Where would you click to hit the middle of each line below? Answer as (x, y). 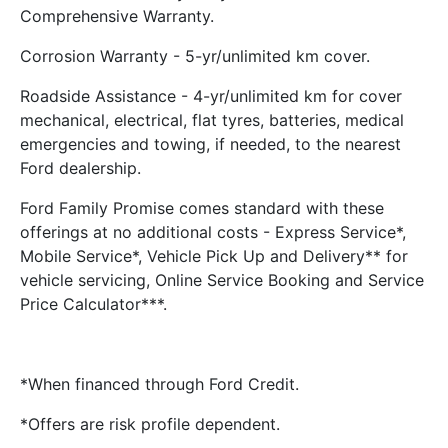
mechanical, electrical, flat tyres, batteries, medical (212, 120)
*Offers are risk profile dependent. (150, 424)
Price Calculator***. (93, 304)
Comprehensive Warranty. (117, 16)
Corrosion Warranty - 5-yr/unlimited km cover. (195, 56)
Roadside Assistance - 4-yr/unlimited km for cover (211, 96)
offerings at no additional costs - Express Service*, (213, 232)
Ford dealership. (80, 168)
